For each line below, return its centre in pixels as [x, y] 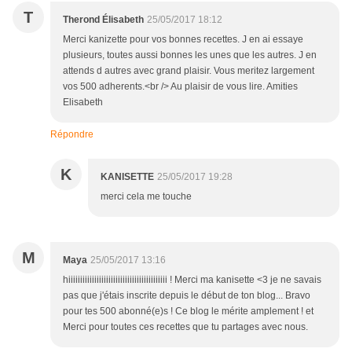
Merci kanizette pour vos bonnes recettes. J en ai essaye [183, 40]
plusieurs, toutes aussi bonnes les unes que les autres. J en [190, 55]
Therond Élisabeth [103, 20]
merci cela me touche [146, 197]
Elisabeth [83, 103]
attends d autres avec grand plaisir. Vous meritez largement [189, 71]
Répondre [72, 135]
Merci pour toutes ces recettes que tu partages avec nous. [185, 327]
